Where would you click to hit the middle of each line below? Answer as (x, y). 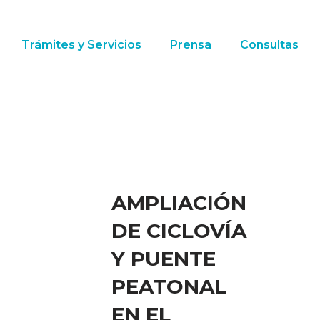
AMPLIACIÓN (179, 202)
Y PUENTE (164, 258)
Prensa (190, 45)
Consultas (269, 45)
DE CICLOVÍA (179, 230)
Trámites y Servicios (81, 45)
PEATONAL (169, 286)
